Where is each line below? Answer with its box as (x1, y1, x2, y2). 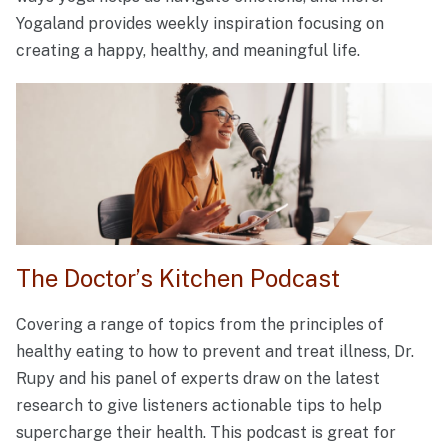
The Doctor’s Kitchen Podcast (16, 263, 340, 292)
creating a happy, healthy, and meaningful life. (16, 41, 360, 61)
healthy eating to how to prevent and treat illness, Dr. (16, 341, 414, 361)
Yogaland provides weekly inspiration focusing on (16, 14, 384, 34)
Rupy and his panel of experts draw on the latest (16, 368, 380, 388)
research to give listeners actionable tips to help (16, 395, 382, 415)
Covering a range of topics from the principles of (16, 314, 384, 334)
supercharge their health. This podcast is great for (16, 422, 396, 442)
